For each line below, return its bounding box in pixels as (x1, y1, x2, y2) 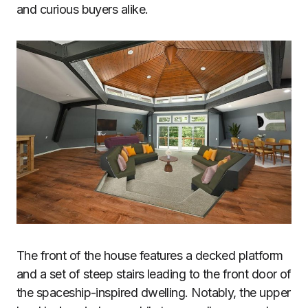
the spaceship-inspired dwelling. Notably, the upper (16, 285, 291, 300)
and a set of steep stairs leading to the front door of (16, 266, 291, 281)
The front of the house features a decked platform (16, 247, 283, 263)
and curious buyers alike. (16, 2, 148, 16)
